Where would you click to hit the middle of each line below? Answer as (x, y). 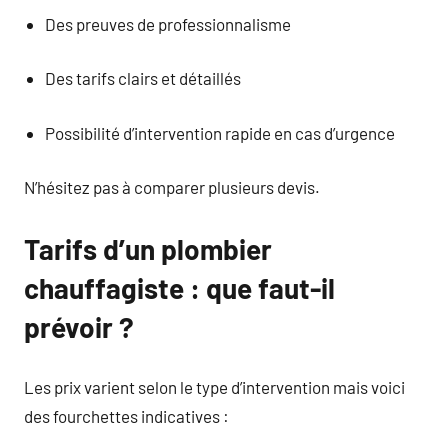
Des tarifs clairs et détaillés (143, 78)
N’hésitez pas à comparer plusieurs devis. (172, 187)
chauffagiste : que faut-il (179, 288)
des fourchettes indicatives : (126, 415)
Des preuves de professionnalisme (168, 23)
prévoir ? (79, 327)
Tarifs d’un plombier (148, 249)
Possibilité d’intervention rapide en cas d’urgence (220, 132)
